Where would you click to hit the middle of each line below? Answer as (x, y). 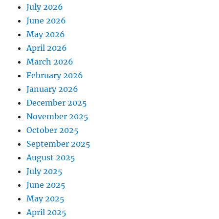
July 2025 (45, 171)
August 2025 (51, 158)
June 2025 (46, 185)
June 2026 (46, 21)
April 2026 (47, 48)
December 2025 (57, 103)
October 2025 (53, 130)
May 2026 (46, 34)
